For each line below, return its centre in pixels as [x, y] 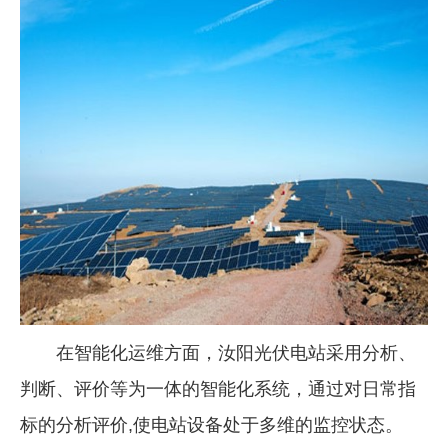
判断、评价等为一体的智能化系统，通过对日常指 [218, 388]
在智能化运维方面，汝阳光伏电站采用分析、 [236, 352]
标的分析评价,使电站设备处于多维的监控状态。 [211, 424]
